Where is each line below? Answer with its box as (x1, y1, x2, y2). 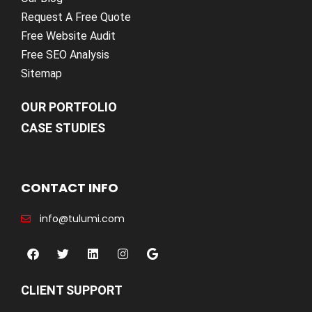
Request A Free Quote (21, 10, 131, 24)
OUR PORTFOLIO (21, 99, 117, 114)
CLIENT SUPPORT (21, 282, 123, 297)
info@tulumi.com (39, 211, 125, 226)
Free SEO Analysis (21, 47, 109, 61)
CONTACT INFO (21, 178, 118, 196)
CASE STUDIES (21, 120, 105, 135)
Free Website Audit (21, 29, 116, 42)
